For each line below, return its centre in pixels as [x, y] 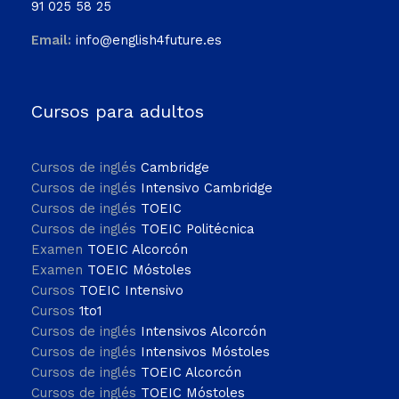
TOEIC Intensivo [131, 291]
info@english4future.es [149, 40]
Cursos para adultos [118, 111]
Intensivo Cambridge [207, 188]
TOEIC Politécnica [197, 229]
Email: [51, 40]
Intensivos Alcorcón [204, 332]
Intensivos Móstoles [205, 352]
